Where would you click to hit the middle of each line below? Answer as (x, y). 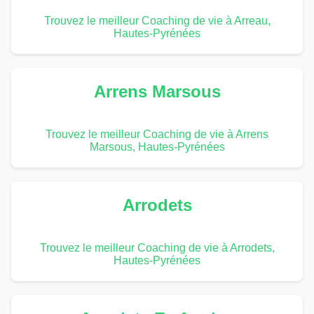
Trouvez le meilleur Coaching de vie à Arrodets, (157, 248)
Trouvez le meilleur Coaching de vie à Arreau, (157, 21)
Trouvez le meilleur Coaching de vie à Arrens (157, 135)
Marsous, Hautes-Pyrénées (157, 147)
